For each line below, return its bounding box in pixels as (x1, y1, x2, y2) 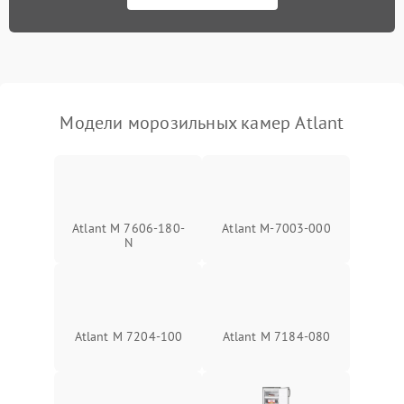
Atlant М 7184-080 (222, 327, 331, 344)
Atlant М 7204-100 (74, 327, 183, 344)
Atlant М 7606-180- (72, 219, 185, 236)
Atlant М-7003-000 (222, 219, 331, 236)
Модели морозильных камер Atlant (60, 110, 344, 134)
